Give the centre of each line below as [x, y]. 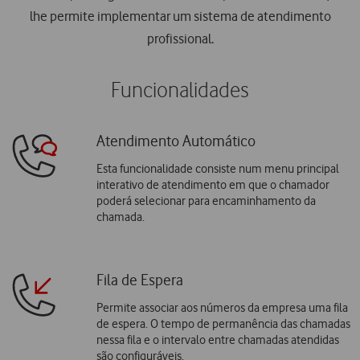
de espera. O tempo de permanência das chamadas [223, 323]
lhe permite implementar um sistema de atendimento [180, 16]
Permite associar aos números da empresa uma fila [222, 307]
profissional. [180, 39]
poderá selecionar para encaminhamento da [206, 200]
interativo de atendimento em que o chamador [213, 184]
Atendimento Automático [176, 141]
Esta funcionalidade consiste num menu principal [217, 168]
